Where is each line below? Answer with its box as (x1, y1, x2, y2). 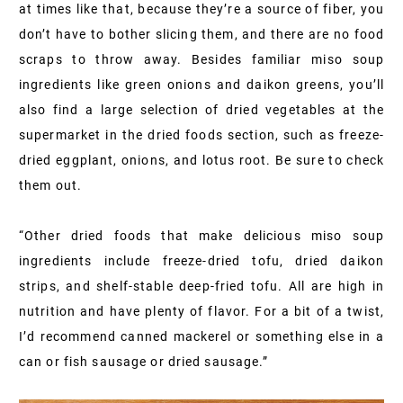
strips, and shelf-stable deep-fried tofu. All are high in (19, 278, 384, 293)
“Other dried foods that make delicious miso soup (19, 228, 384, 243)
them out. (19, 177, 83, 193)
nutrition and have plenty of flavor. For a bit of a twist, (19, 303, 384, 318)
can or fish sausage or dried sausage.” (19, 354, 269, 369)
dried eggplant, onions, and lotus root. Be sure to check (19, 152, 384, 167)
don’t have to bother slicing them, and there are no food (19, 26, 384, 41)
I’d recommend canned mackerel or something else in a (19, 328, 384, 344)
